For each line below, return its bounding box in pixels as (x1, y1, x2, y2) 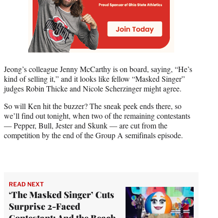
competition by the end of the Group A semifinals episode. (4, 129, 183, 140)
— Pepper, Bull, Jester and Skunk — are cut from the (4, 120, 167, 130)
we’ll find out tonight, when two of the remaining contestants (4, 110, 190, 121)
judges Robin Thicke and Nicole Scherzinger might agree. (4, 83, 182, 93)
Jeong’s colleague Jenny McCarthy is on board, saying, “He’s (4, 63, 192, 74)
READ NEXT (9, 180, 44, 188)
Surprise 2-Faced (9, 200, 80, 212)
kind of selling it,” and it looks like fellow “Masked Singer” (4, 73, 185, 84)
